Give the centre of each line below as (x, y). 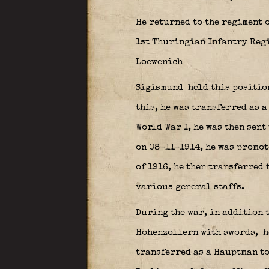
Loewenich (159, 62)
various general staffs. (190, 187)
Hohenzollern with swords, (198, 233)
